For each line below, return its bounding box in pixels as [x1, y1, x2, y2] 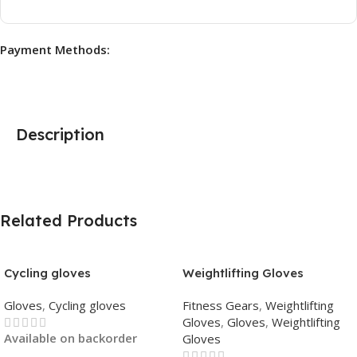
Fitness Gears [182, 296, 259, 313]
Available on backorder [4, 329, 137, 346]
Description [16, 124, 104, 144]
